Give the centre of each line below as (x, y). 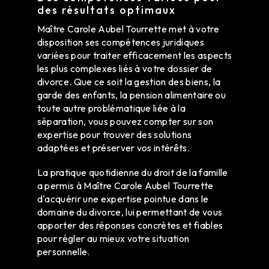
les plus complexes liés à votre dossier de (125, 68)
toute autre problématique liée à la (111, 108)
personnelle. (63, 251)
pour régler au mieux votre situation (113, 238)
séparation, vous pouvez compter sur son (125, 121)
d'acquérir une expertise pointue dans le (123, 198)
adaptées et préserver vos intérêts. (113, 147)
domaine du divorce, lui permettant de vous (130, 212)
